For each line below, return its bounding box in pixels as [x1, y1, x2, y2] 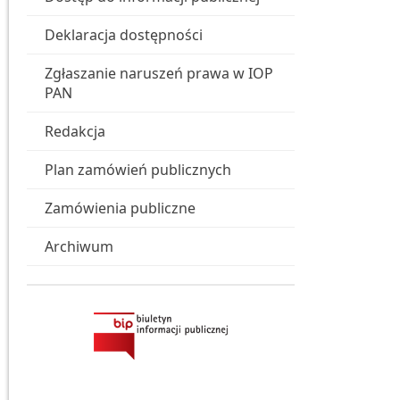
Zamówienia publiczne [45, 198, 196, 218]
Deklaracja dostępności [45, 25, 203, 45]
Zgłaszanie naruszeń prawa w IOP [45, 63, 273, 83]
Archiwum [45, 237, 113, 256]
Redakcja [45, 121, 105, 141]
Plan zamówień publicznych [45, 160, 231, 179]
